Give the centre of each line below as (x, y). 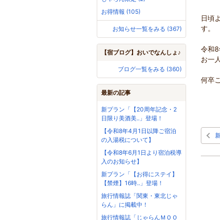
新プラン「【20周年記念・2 (139, 110)
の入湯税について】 (128, 140)
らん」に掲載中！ (125, 205)
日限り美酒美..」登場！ (132, 118)
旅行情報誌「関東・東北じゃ (139, 196)
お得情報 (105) (121, 12)
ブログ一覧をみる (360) (150, 69)
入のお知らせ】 (122, 162)
